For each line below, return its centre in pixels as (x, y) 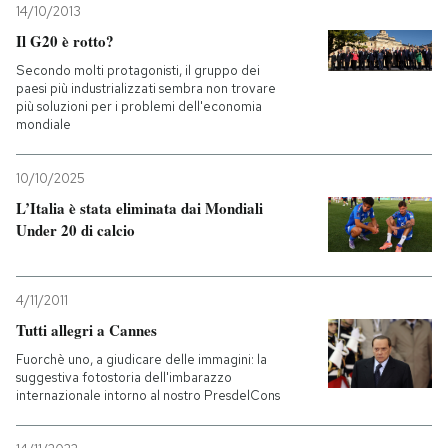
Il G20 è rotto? (65, 41)
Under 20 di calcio (75, 230)
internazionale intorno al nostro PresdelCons (148, 395)
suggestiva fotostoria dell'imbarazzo (124, 377)
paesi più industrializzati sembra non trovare (146, 88)
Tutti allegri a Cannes (86, 329)
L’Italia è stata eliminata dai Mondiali (139, 208)
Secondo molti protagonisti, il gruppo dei (138, 70)
